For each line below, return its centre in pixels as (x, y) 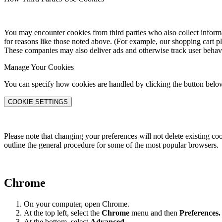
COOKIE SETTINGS (38, 102)
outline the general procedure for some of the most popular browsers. (111, 145)
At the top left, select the (63, 213)
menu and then (155, 213)
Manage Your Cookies (39, 67)
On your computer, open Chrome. (77, 204)
